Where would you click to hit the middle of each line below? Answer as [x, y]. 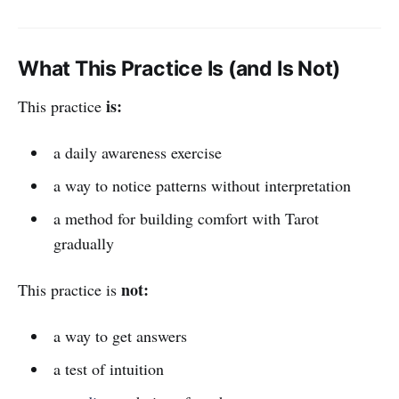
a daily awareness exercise [137, 153]
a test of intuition [108, 369]
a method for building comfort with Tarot [186, 219]
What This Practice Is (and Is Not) [179, 69]
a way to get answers [120, 336]
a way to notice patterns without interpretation [202, 186]
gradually [83, 244]
